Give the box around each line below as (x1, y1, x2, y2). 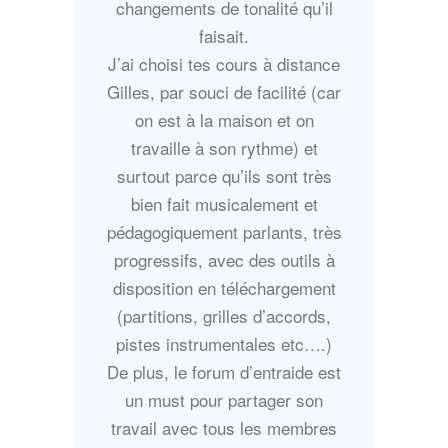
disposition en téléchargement (112, 275, 336, 301)
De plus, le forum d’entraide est (107, 359, 341, 385)
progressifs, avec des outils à (113, 247, 335, 273)
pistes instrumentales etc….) (116, 331, 332, 357)
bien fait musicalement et (130, 191, 318, 217)
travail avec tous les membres (111, 415, 337, 441)
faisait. (199, 23, 249, 49)
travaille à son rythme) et (130, 135, 318, 161)
